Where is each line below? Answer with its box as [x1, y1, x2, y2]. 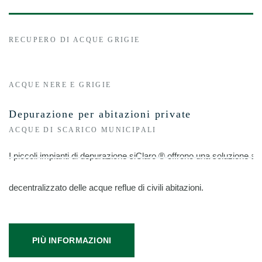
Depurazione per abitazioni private [9, 108, 192, 120]
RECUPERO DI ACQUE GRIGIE [9, 36, 140, 44]
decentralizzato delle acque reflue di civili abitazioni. [9, 182, 204, 192]
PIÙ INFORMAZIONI [32, 236, 112, 245]
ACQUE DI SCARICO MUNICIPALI [9, 126, 157, 134]
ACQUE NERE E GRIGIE [9, 81, 112, 89]
